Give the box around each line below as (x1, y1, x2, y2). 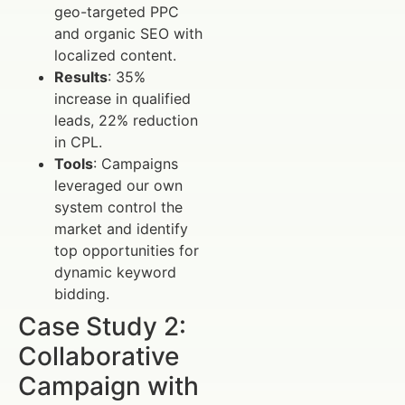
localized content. (54, 46, 176, 65)
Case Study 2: (18, 311, 186, 343)
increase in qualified (54, 89, 191, 108)
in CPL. (54, 133, 102, 152)
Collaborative (18, 341, 179, 372)
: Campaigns (93, 155, 178, 174)
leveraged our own (54, 176, 183, 195)
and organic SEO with (54, 24, 202, 43)
